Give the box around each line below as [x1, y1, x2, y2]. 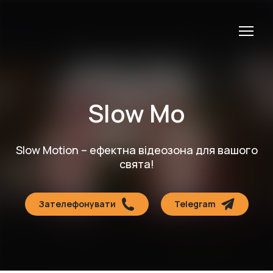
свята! [119, 156, 154, 171]
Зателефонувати [38, 197, 116, 210]
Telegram [174, 197, 216, 210]
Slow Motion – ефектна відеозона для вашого [15, 142, 258, 157]
